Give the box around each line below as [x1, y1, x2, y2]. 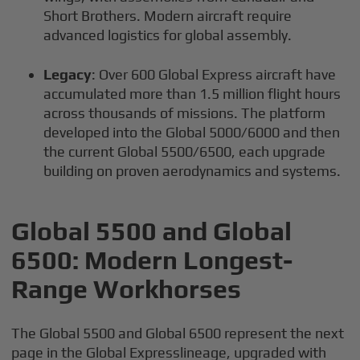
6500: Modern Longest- [11, 244, 293, 275]
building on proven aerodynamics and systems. [43, 162, 342, 179]
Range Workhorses [11, 273, 242, 304]
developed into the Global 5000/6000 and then [43, 123, 341, 141]
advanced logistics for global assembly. [43, 26, 292, 43]
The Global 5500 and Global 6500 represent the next [11, 324, 345, 342]
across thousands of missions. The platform [43, 104, 326, 121]
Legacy [43, 65, 92, 83]
